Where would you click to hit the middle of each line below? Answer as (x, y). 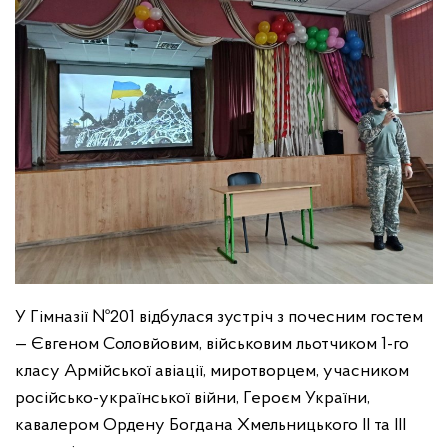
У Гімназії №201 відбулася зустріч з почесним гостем (219, 317)
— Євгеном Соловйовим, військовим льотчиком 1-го (212, 344)
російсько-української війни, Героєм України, (192, 398)
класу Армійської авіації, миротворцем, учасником (212, 371)
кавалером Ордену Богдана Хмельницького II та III (210, 425)
